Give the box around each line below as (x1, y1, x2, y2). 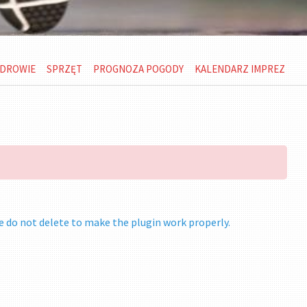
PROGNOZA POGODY (93, 62, 184, 75)
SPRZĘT (46, 62, 82, 75)
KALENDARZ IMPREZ (194, 62, 285, 75)
